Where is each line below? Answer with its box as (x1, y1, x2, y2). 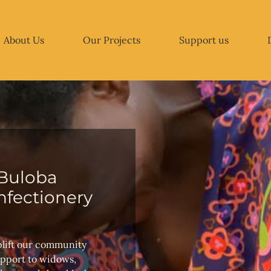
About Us (4, 34, 44, 47)
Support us (179, 34, 229, 47)
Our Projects (83, 34, 140, 47)
